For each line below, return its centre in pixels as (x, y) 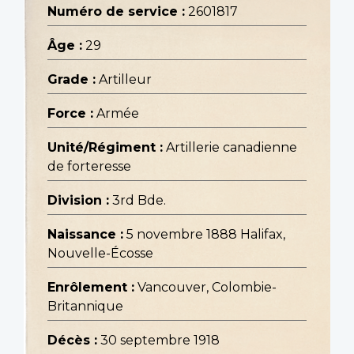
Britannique (85, 307)
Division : (78, 201)
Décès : (72, 341)
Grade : (72, 80)
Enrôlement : (91, 288)
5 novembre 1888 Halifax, (206, 235)
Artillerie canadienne (232, 148)
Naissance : (85, 235)
